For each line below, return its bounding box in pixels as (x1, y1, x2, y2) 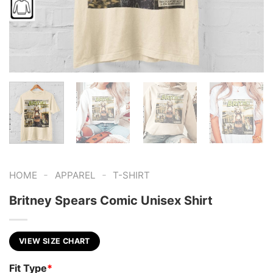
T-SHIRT (113, 169, 151, 182)
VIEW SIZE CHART (19, 236, 90, 246)
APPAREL (54, 169, 96, 182)
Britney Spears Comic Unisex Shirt (9, 193, 213, 208)
